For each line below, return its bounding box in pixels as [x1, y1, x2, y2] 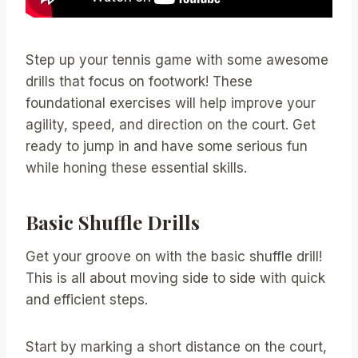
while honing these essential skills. [26, 160, 247, 177]
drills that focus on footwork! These [26, 74, 253, 90]
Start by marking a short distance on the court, [26, 339, 327, 356]
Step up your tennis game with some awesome [26, 52, 328, 69]
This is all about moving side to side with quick [26, 270, 325, 287]
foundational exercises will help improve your [26, 95, 316, 112]
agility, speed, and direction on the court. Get [26, 117, 316, 133]
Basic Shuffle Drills [26, 209, 200, 236]
